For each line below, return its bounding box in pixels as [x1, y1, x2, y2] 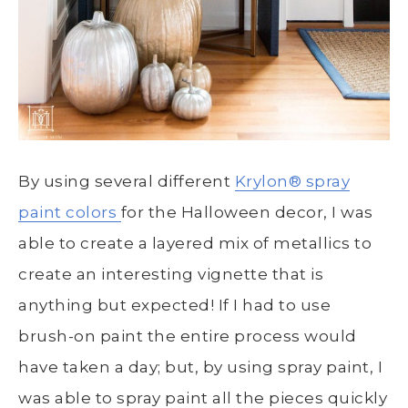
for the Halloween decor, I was [120, 202, 373, 221]
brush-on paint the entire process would [18, 326, 357, 345]
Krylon [234, 171, 289, 190]
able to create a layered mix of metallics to [18, 233, 372, 252]
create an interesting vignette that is [18, 264, 323, 283]
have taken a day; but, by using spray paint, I [18, 357, 382, 376]
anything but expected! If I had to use [18, 295, 331, 314]
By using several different [18, 171, 235, 190]
